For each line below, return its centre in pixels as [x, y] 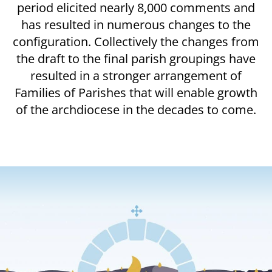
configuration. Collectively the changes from [136, 42]
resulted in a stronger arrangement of [136, 76]
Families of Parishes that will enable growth [136, 93]
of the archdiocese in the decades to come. [136, 110]
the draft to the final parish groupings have [136, 59]
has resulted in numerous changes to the [136, 25]
